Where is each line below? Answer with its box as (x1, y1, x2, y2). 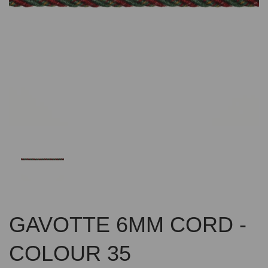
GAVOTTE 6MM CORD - (9, 212, 246, 237)
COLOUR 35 (9, 241, 131, 266)
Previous (45, 1, 92, 15)
